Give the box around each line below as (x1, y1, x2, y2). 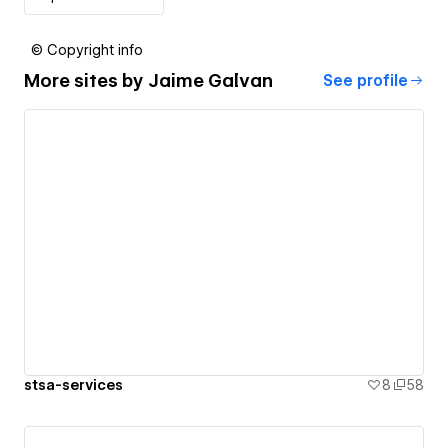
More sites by (24, 70, 148, 92)
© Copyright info (31, 41, 143, 58)
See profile (323, 71, 408, 90)
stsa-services (24, 377, 123, 394)
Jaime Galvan (148, 70, 273, 92)
